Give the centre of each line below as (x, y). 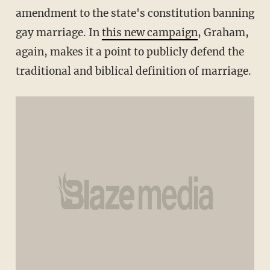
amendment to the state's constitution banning (135, 14)
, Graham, (223, 33)
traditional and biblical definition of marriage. (133, 71)
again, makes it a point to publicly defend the (130, 52)
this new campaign (149, 33)
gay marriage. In (58, 33)
